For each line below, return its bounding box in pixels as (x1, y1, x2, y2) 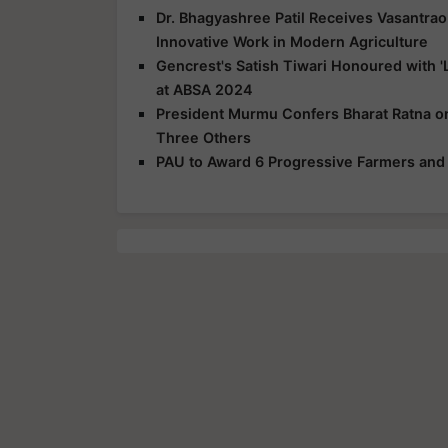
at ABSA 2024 (156, 81, 253, 98)
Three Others (156, 129, 251, 146)
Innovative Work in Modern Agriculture (156, 33, 428, 50)
